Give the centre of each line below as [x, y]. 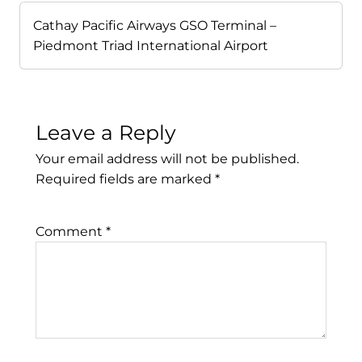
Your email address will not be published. [167, 159]
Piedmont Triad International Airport [151, 46]
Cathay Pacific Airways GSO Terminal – [155, 26]
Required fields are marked [125, 179]
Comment [71, 232]
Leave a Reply [106, 133]
